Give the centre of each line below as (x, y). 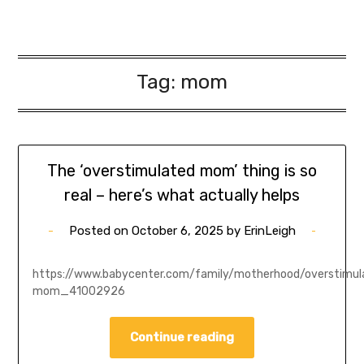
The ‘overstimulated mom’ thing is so (182, 170)
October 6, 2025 (177, 230)
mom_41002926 (78, 291)
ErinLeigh (269, 230)
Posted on (100, 230)
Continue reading (182, 337)
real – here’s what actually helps (182, 195)
